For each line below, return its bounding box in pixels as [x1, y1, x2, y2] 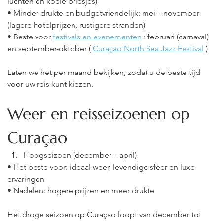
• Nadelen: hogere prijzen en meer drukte [7, 186, 154, 195]
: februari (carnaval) [144, 32, 211, 41]
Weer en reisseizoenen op [7, 104, 195, 124]
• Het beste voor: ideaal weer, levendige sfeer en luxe [7, 162, 197, 172]
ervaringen [7, 174, 44, 184]
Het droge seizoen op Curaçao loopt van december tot [7, 210, 203, 219]
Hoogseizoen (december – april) [23, 150, 137, 160]
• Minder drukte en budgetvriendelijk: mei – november [7, 8, 201, 18]
